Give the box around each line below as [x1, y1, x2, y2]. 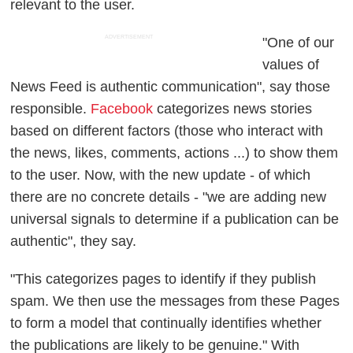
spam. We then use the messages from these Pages [10, 293, 340, 310]
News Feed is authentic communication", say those [10, 79, 331, 95]
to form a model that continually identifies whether [10, 315, 322, 332]
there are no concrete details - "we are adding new [10, 189, 327, 206]
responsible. [10, 101, 91, 117]
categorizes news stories [153, 101, 313, 117]
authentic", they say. [10, 233, 137, 250]
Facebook [91, 101, 154, 117]
